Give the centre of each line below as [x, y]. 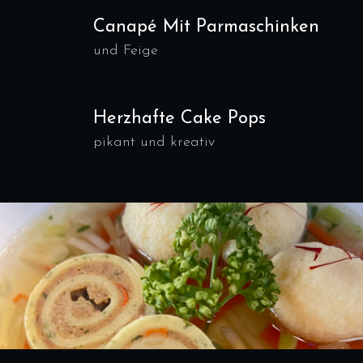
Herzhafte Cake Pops [179, 119]
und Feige [126, 51]
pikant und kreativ [154, 142]
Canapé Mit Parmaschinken [206, 27]
